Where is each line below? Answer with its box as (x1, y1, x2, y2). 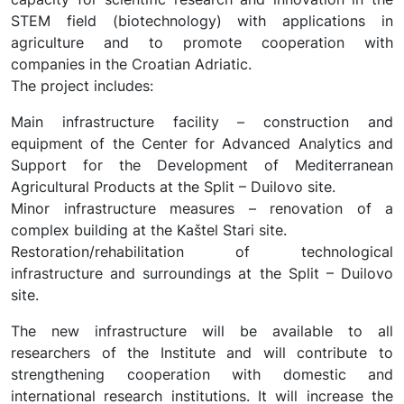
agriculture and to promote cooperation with (11, 33, 393, 51)
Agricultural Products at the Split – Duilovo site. (11, 178, 335, 196)
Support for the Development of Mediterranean (11, 156, 393, 174)
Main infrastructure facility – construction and (11, 113, 393, 131)
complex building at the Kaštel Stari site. (11, 221, 287, 239)
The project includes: (11, 77, 153, 95)
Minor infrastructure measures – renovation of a (11, 199, 393, 217)
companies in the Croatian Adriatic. (11, 55, 252, 73)
